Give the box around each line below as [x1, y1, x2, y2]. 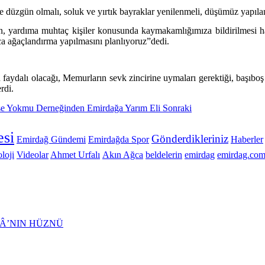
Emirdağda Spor [88, 134, 149, 144]
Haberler [231, 134, 263, 144]
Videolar [17, 149, 49, 160]
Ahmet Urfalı [50, 149, 100, 160]
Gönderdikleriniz [151, 132, 228, 145]
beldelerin [146, 149, 182, 160]
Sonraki [163, 102, 192, 113]
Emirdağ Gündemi [17, 134, 86, 144]
